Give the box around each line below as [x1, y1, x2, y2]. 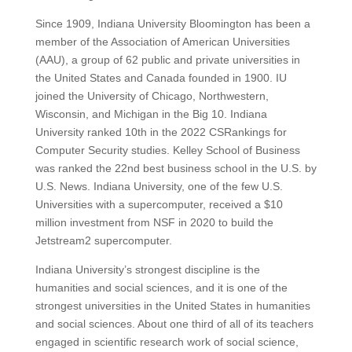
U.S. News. [35, 180, 90, 193]
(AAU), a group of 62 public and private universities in [35, 53, 300, 67]
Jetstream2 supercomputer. [35, 234, 172, 247]
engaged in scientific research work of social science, [35, 335, 299, 349]
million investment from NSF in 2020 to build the [35, 216, 273, 229]
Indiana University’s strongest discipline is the [35, 263, 260, 277]
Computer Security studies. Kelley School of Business [35, 144, 300, 157]
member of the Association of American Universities [35, 35, 290, 49]
